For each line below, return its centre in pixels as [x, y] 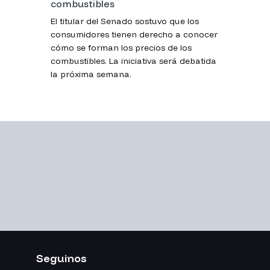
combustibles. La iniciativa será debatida [133, 61]
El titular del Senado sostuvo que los [125, 21]
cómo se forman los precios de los [121, 47]
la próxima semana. [91, 74]
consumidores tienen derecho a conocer [134, 34]
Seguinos [61, 258]
